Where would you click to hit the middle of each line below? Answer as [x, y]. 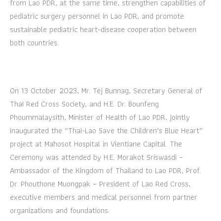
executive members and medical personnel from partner [104, 197]
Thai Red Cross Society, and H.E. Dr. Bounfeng [84, 104]
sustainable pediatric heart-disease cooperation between [103, 29]
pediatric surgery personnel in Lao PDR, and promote [97, 16]
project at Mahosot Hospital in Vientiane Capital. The [96, 144]
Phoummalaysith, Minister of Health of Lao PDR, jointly [100, 117]
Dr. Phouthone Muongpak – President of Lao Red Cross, [100, 184]
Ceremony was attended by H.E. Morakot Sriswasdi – [96, 157]
